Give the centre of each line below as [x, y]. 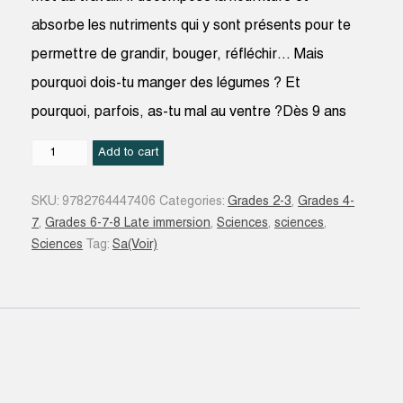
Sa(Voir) [135, 245]
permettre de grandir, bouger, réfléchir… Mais [178, 54]
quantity [54, 192]
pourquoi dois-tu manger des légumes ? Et [166, 83]
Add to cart [128, 152]
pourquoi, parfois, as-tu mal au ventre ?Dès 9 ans [189, 112]
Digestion [58, 170]
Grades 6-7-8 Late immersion [128, 223]
